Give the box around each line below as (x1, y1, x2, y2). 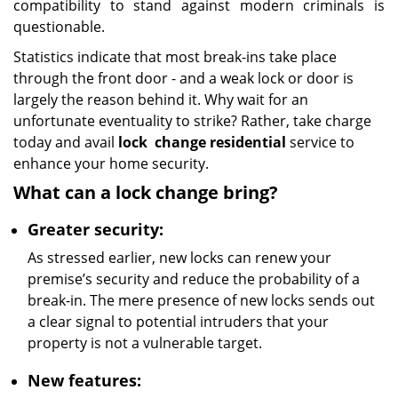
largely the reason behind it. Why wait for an (13, 90, 308, 109)
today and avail (13, 132, 118, 152)
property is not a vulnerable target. (28, 333, 262, 353)
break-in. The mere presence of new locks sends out (28, 291, 375, 310)
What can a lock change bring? (13, 180, 278, 204)
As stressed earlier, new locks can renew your (28, 248, 331, 267)
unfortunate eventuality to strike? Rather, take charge (13, 111, 371, 131)
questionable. (13, 17, 105, 36)
